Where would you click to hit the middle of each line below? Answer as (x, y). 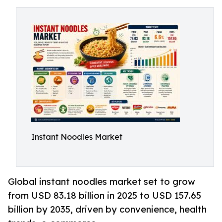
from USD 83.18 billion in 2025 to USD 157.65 (105, 195)
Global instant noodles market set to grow (102, 182)
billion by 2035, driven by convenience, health (107, 209)
